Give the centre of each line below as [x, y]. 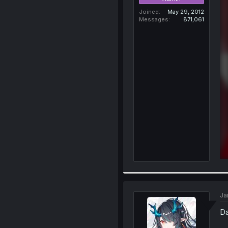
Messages [153, 19]
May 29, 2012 [186, 11]
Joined [149, 11]
